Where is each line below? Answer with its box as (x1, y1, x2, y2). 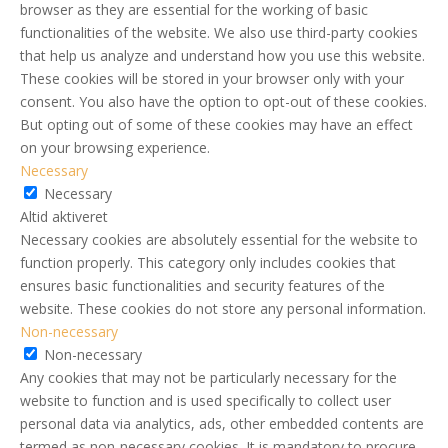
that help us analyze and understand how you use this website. (20, 46, 425, 65)
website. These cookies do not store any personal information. (20, 299, 426, 318)
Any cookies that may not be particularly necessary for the (20, 368, 397, 387)
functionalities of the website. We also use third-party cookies (20, 23, 418, 42)
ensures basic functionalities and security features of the (20, 276, 385, 295)
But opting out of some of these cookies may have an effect (20, 115, 413, 134)
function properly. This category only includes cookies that (20, 253, 396, 272)
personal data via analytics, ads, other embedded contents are (20, 414, 424, 433)
